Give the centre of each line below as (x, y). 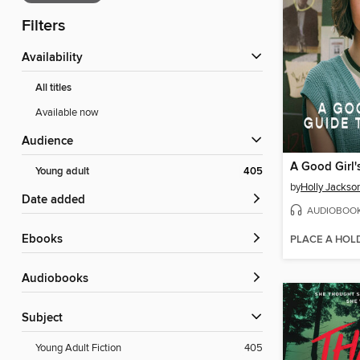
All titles (53, 88)
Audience (51, 142)
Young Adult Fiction (78, 348)
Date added (58, 200)
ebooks (46, 240)
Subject (46, 319)
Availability (56, 58)
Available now (67, 113)
